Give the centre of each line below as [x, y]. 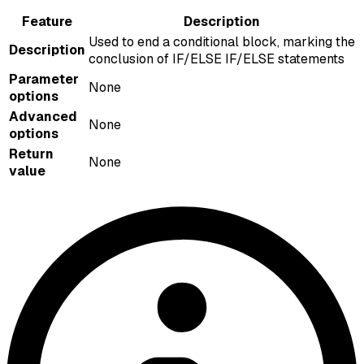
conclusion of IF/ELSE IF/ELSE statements [217, 59]
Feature [47, 22]
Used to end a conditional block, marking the [222, 42]
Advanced [43, 117]
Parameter [44, 80]
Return [31, 154]
